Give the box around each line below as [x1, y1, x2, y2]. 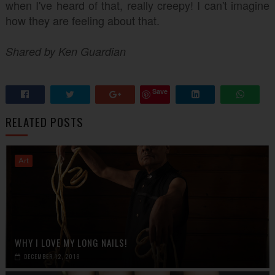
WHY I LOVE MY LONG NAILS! [14, 236, 127, 249]
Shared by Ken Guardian [5, 44, 126, 59]
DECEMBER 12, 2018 [23, 252, 80, 261]
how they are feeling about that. [5, 12, 160, 28]
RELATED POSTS [5, 113, 83, 130]
